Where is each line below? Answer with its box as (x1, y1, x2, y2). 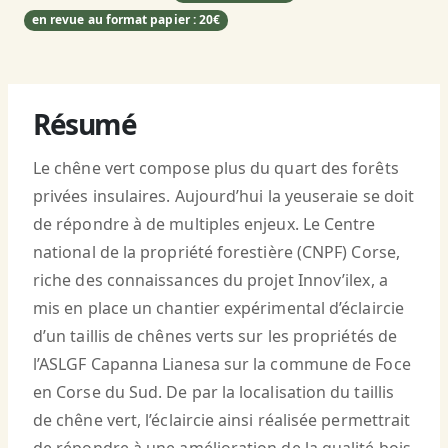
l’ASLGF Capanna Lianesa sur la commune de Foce (33, 353, 411, 376)
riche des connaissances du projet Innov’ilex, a (33, 269, 388, 292)
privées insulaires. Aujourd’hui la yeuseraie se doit (33, 185, 415, 208)
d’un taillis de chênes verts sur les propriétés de (33, 325, 397, 348)
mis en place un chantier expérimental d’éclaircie (33, 297, 404, 320)
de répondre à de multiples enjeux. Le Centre (33, 213, 376, 236)
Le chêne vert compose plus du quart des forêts (33, 157, 399, 180)
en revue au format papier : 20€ (31, 11, 221, 29)
